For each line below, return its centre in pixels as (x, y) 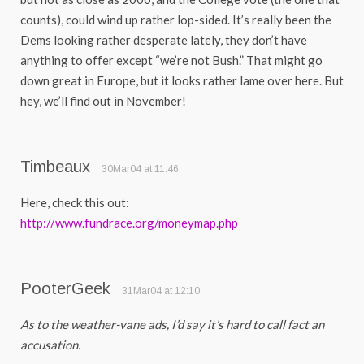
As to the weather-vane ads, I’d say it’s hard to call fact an (172, 325)
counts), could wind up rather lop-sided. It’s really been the (176, 20)
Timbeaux (55, 167)
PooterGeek (65, 289)
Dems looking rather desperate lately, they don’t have (164, 40)
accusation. (50, 345)
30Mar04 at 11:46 (140, 169)
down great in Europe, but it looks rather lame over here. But (182, 81)
